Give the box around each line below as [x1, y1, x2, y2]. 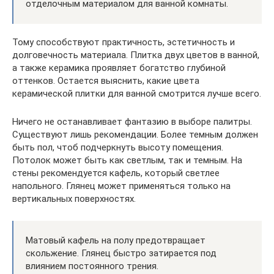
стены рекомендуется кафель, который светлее [12, 168, 220, 179]
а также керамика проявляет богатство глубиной [12, 62, 226, 73]
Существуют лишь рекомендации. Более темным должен [12, 129, 258, 140]
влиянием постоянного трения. [26, 261, 158, 272]
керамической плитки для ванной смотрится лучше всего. [12, 88, 261, 99]
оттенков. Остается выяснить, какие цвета [12, 75, 199, 86]
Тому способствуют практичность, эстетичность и [12, 37, 235, 48]
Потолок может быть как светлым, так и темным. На [12, 155, 242, 166]
